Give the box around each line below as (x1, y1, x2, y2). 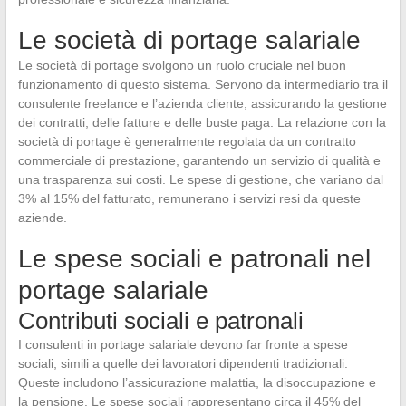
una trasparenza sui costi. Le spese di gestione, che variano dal (17, 171, 383, 187)
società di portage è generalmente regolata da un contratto (17, 133, 356, 149)
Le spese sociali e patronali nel (17, 244, 371, 273)
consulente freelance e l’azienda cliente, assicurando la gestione (17, 95, 387, 111)
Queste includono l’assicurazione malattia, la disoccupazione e (17, 374, 376, 390)
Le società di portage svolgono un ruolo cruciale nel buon (17, 57, 346, 72)
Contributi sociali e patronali (17, 306, 304, 334)
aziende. (17, 209, 67, 225)
